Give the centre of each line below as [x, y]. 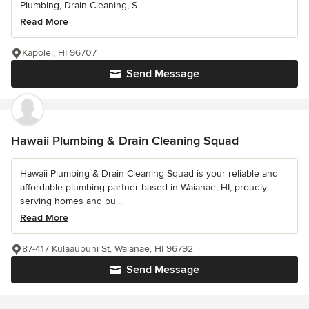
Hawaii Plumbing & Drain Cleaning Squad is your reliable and [149, 174]
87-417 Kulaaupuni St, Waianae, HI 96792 [108, 249]
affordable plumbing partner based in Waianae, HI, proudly [143, 188]
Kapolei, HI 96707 [59, 53]
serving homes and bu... [71, 201]
